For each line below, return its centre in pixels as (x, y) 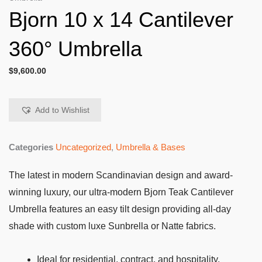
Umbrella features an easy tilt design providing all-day (120, 209)
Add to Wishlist (62, 111)
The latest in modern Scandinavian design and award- (121, 175)
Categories (31, 147)
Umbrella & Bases (151, 147)
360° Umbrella (75, 49)
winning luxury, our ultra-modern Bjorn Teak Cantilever (121, 192)
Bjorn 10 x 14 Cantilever (121, 19)
